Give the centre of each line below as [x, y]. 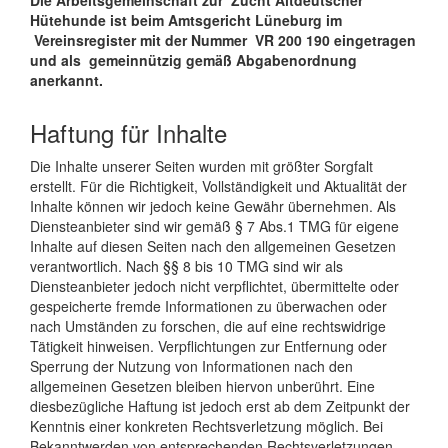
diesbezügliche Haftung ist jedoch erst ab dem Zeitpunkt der [220, 405]
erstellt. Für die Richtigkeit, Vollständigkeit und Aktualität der [218, 185]
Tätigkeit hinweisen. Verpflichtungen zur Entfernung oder [208, 345]
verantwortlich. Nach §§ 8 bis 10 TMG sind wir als [186, 265]
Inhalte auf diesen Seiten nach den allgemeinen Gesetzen [213, 245]
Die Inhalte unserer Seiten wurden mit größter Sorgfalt [201, 165]
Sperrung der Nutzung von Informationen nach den [191, 365]
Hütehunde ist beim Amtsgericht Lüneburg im [186, 19]
